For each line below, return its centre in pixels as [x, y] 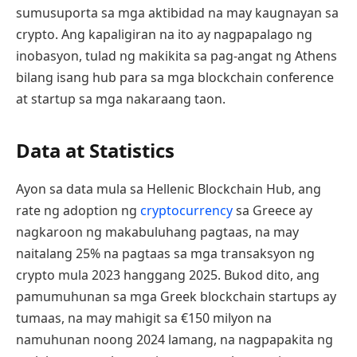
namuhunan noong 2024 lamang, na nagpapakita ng [175, 339]
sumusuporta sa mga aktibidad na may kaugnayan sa [177, 13]
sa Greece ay [273, 210]
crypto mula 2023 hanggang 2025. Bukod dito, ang [168, 275]
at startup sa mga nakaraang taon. [121, 99]
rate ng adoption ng [78, 210]
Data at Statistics [95, 150]
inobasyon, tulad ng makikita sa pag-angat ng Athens [177, 56]
